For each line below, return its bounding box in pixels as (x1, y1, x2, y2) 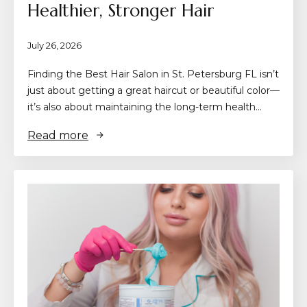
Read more (27, 128, 88, 142)
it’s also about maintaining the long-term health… (27, 100, 262, 113)
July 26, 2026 (27, 39, 82, 51)
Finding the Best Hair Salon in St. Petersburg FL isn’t (27, 67, 279, 80)
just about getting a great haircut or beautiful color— (27, 84, 280, 97)
